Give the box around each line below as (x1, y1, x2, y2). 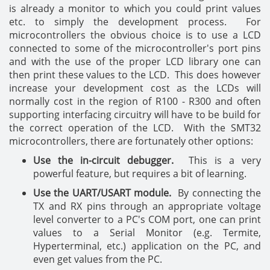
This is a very (174, 154, 261, 167)
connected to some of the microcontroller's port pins (9, 42, 261, 55)
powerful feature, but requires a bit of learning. (33, 167, 246, 180)
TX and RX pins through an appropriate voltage (33, 199, 261, 213)
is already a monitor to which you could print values (9, 2, 261, 15)
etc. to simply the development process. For (9, 15, 261, 28)
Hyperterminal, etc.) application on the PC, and (33, 239, 261, 253)
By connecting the (171, 186, 262, 199)
